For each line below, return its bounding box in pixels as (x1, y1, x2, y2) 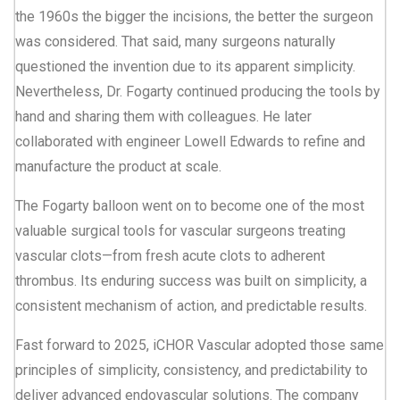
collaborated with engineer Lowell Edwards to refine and (15, 132, 365, 150)
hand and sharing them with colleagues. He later (15, 107, 312, 125)
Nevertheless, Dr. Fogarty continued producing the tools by (15, 82, 380, 100)
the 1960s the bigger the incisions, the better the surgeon (15, 7, 373, 25)
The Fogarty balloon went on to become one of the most (15, 196, 364, 214)
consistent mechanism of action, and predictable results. (15, 296, 367, 314)
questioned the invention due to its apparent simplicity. (15, 57, 355, 75)
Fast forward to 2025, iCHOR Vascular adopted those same (15, 336, 384, 354)
